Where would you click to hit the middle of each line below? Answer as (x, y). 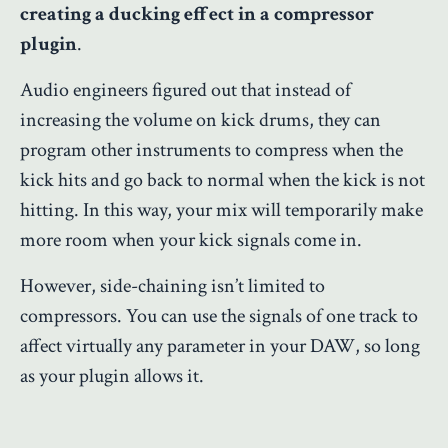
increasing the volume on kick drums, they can (200, 119)
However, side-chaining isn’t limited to (172, 285)
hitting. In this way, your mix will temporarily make (221, 209)
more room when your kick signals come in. (191, 239)
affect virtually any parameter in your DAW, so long (220, 345)
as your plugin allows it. (112, 375)
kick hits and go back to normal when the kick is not (222, 179)
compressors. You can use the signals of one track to (219, 315)
